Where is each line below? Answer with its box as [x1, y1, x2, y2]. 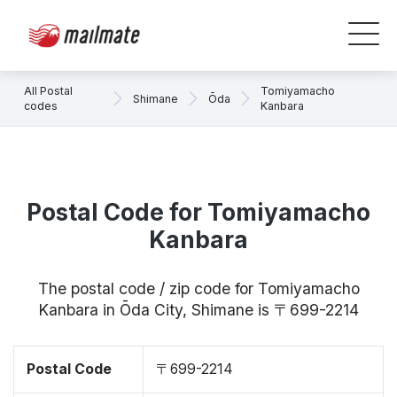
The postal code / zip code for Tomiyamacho [37, 279, 360, 298]
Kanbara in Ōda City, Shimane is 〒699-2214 [38, 300, 359, 319]
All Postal [24, 84, 73, 97]
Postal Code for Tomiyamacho [27, 198, 370, 226]
